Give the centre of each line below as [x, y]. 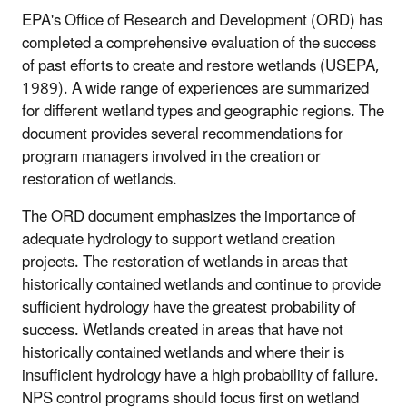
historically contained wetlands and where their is [183, 354]
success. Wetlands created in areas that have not [183, 331]
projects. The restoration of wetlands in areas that [185, 263]
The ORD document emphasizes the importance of [189, 218]
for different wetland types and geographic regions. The [203, 112]
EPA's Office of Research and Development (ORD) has [202, 21]
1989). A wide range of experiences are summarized [195, 89]
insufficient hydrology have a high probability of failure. [200, 377]
